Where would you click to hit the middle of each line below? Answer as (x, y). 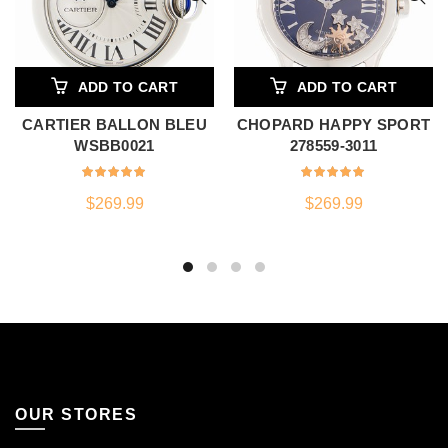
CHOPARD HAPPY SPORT (333, 124)
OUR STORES (76, 414)
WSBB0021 (114, 145)
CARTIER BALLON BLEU (114, 124)
